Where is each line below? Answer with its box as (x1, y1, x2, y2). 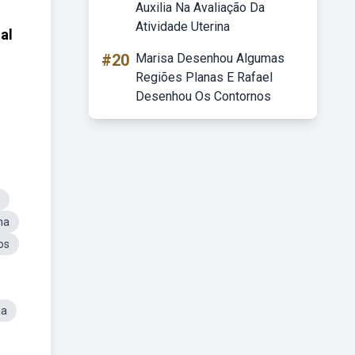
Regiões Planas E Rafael (136, 70, 273, 85)
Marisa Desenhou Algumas (136, 51, 284, 66)
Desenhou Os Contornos (136, 89, 271, 104)
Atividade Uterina (136, 19, 230, 34)
